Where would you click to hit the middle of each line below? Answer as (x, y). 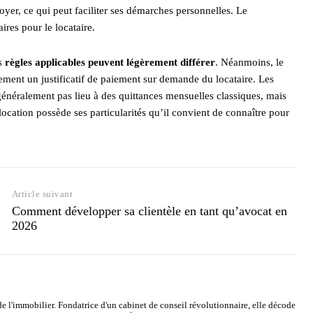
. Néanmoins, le (249, 62)
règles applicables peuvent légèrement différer (110, 62)
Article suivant (42, 194)
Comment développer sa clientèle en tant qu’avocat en (149, 211)
